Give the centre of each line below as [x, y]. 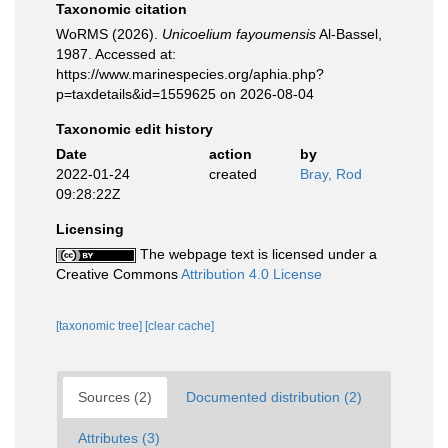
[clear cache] [179, 326]
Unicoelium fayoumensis [239, 34]
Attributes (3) [119, 438]
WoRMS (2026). [109, 34]
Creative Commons [118, 274]
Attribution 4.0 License [251, 274]
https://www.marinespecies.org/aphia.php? [190, 74]
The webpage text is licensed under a [256, 254]
